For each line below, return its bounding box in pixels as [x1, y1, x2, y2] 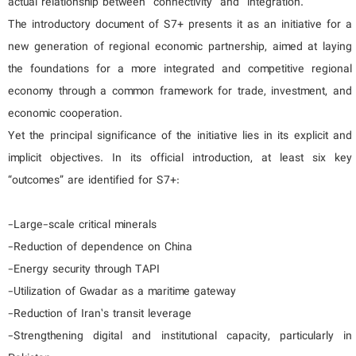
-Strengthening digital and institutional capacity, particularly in [8, 327, 352, 346]
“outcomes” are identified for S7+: [8, 171, 180, 191]
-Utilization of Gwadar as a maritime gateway [8, 282, 236, 302]
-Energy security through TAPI [8, 260, 160, 280]
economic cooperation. [8, 104, 122, 124]
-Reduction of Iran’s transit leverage [8, 304, 192, 324]
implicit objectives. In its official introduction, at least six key [8, 149, 352, 168]
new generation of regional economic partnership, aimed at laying [8, 37, 352, 57]
